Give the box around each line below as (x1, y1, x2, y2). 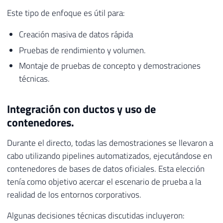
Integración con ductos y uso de (7, 101, 156, 118)
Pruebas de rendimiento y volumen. (18, 43, 146, 57)
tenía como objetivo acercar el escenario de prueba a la (7, 175, 201, 188)
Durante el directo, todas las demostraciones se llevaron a (7, 136, 213, 149)
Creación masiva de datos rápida (18, 27, 133, 41)
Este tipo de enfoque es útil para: (7, 6, 125, 20)
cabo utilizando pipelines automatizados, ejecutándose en (7, 149, 212, 162)
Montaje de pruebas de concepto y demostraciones (18, 59, 201, 73)
